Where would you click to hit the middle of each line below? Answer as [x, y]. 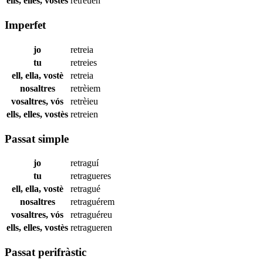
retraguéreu [91, 215]
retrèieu [84, 101]
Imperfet [25, 25]
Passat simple [37, 139]
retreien [84, 114]
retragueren [91, 228]
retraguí [85, 163]
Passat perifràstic [45, 252]
